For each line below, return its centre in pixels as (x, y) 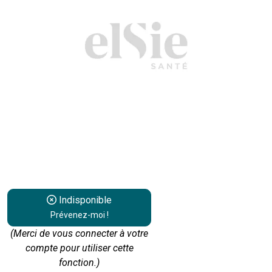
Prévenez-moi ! (79, 215)
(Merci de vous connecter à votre (80, 234)
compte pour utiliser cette (79, 248)
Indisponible (84, 200)
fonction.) (80, 263)
